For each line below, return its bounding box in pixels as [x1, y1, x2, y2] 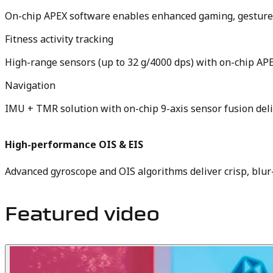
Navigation [5, 79, 55, 93]
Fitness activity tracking [5, 32, 113, 46]
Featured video [5, 206, 159, 226]
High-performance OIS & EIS [5, 138, 143, 152]
